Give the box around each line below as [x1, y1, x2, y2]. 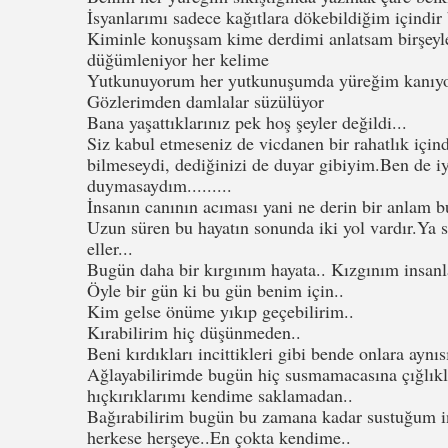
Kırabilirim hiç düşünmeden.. [87, 320, 301, 345]
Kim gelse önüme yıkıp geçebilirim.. [87, 299, 354, 324]
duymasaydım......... [87, 173, 232, 198]
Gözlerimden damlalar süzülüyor [87, 89, 324, 114]
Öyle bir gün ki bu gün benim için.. [87, 278, 344, 303]
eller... [87, 236, 133, 261]
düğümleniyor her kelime [87, 47, 269, 72]
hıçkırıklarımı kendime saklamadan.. [87, 383, 353, 408]
